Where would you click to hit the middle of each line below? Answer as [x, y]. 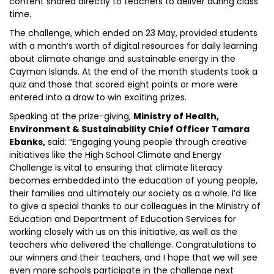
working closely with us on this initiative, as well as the [123, 232]
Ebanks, [27, 142]
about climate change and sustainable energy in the [122, 59]
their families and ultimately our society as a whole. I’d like [133, 193]
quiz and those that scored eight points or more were [124, 84]
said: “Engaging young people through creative [146, 142]
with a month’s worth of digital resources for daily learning [133, 46]
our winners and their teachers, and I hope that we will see [133, 257]
